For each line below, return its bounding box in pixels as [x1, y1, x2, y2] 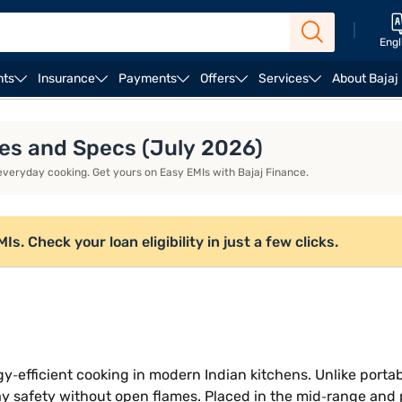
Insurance [38, 71, 95, 86]
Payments [118, 71, 177, 86]
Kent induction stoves [122, 100, 269, 117]
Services [258, 71, 309, 86]
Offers [200, 71, 235, 86]
